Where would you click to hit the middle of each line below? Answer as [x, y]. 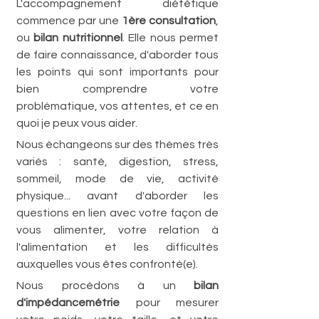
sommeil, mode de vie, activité [117, 178]
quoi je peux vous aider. [78, 123]
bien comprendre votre [117, 89]
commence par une [69, 20]
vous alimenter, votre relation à [117, 230]
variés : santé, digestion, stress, [117, 161]
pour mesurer [169, 302]
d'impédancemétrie [68, 302]
